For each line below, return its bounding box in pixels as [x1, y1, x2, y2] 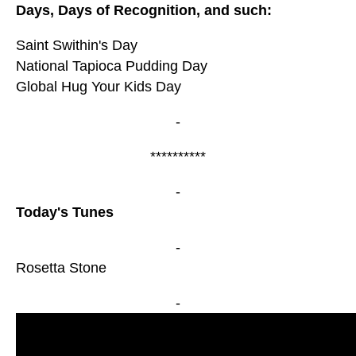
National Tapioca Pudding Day [16, 58, 207, 75]
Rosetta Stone [16, 260, 106, 277]
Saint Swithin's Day [16, 37, 137, 54]
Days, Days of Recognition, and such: [16, 2, 272, 19]
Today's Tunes [16, 204, 114, 221]
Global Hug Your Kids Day [16, 79, 181, 95]
